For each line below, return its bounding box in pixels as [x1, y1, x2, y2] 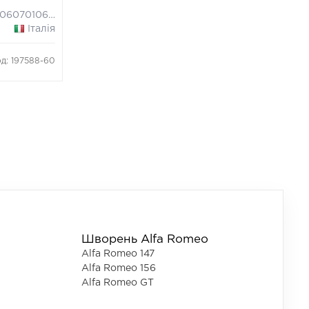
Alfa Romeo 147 [81, 250, 154, 258]
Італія [28, 25, 56, 33]
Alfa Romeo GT [81, 279, 154, 287]
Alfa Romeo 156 [81, 264, 156, 272]
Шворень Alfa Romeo [81, 235, 208, 245]
